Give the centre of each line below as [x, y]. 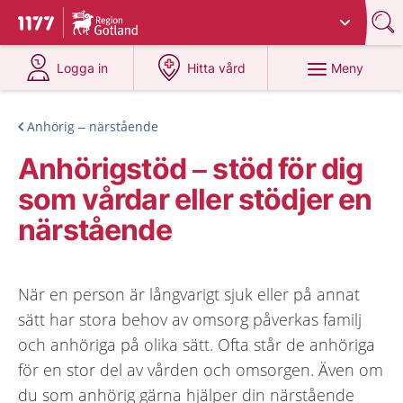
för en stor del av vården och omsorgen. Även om [201, 370]
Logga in [83, 68]
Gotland [208, 16]
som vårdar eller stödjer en [195, 199]
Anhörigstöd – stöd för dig [191, 169]
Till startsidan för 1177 [94, 25]
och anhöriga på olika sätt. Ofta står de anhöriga [197, 345]
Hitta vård [217, 68]
